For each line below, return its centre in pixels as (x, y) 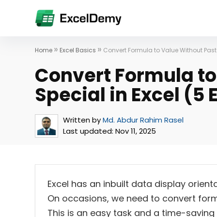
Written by (82, 120)
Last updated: (88, 131)
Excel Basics (78, 50)
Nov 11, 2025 (135, 131)
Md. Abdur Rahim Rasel (143, 120)
